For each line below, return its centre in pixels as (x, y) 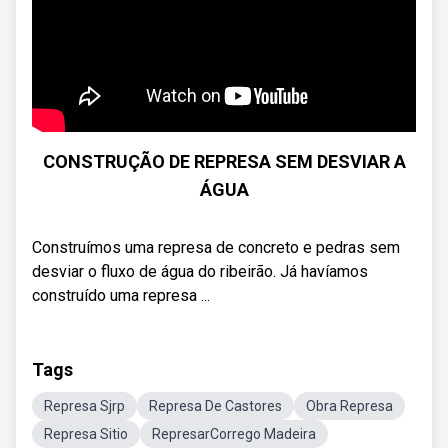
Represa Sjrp (84, 406)
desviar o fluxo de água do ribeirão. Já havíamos (200, 271)
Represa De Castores (215, 406)
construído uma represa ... (121, 295)
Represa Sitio (86, 434)
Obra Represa (349, 406)
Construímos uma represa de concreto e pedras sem (216, 247)
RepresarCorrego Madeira (234, 434)
